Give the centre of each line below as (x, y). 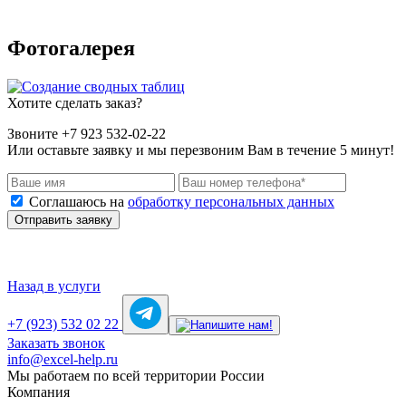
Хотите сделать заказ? (75, 102)
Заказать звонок (56, 343)
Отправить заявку (63, 219)
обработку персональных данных (231, 201)
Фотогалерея (71, 48)
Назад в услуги (54, 285)
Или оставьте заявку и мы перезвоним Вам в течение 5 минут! (201, 150)
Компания (39, 391)
